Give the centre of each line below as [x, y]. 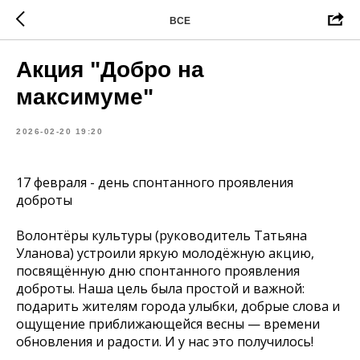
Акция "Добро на [110, 70]
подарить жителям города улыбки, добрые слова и [178, 306]
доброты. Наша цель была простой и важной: [160, 288]
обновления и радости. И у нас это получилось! [165, 342]
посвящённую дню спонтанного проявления [158, 271]
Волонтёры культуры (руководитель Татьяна [162, 235]
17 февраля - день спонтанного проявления [155, 182]
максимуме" [85, 97]
